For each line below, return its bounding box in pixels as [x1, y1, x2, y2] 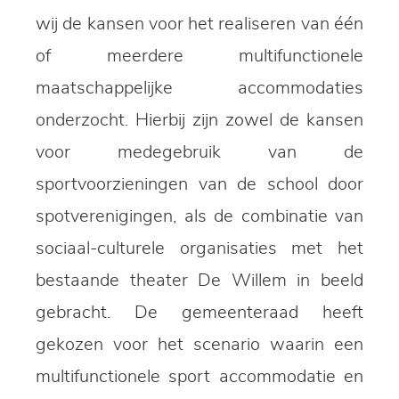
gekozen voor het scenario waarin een [36, 336, 363, 354]
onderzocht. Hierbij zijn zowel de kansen [36, 111, 363, 130]
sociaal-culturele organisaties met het [36, 240, 363, 258]
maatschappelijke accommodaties [36, 79, 363, 98]
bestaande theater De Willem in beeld [36, 272, 363, 290]
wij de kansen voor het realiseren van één [36, 15, 363, 34]
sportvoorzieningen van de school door [36, 175, 363, 194]
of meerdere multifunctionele [36, 47, 363, 66]
